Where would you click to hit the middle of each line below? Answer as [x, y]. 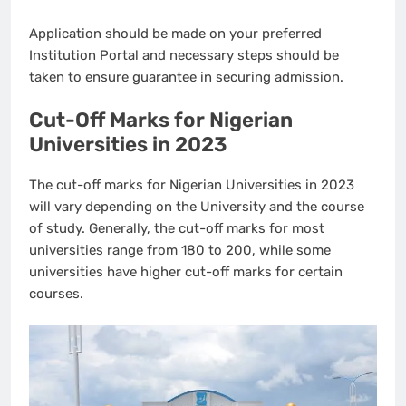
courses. [58, 294]
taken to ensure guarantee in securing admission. [188, 77]
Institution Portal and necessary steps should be [184, 55]
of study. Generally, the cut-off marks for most [177, 229]
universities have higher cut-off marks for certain [186, 272]
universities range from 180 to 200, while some [180, 251]
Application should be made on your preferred [175, 33]
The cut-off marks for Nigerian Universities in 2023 [192, 185]
